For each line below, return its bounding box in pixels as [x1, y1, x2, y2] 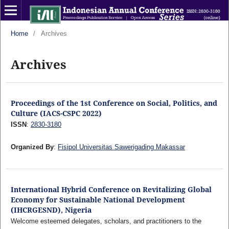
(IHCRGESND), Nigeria [10, 204, 91, 215]
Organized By [10, 143, 54, 151]
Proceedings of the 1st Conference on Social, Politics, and [10, 98, 217, 108]
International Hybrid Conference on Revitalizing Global [10, 184, 212, 194]
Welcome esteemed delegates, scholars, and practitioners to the [10, 217, 201, 225]
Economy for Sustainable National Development [10, 194, 185, 204]
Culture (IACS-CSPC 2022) [10, 108, 102, 118]
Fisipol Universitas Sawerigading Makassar [57, 143, 185, 151]
